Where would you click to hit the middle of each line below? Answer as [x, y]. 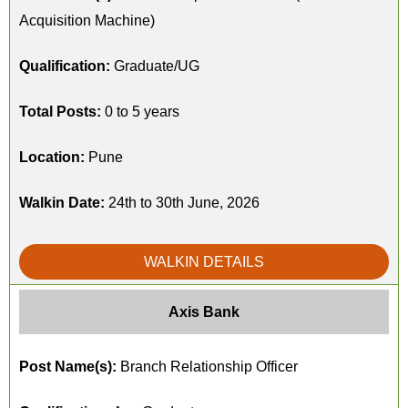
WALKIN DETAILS [204, 262]
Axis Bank [204, 312]
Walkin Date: [62, 203]
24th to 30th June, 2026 [182, 203]
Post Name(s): [68, 367]
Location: [52, 157]
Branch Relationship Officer [207, 367]
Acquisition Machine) [87, 20]
